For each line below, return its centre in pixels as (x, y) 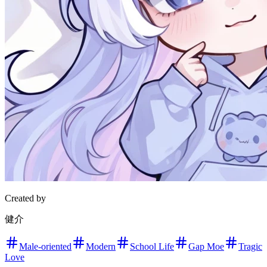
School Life (152, 247)
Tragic (250, 247)
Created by (25, 198)
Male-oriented (45, 247)
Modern (101, 247)
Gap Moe (206, 247)
